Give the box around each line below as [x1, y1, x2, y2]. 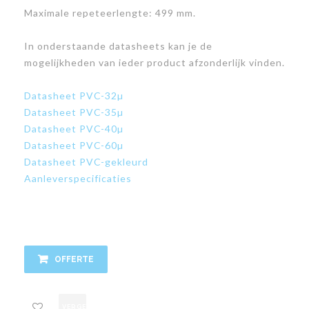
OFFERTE [54, 254, 94, 264]
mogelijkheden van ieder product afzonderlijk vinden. [24, 56, 285, 68]
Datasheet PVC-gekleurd [24, 155, 148, 168]
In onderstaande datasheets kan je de [24, 39, 212, 52]
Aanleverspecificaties [24, 172, 132, 184]
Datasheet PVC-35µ [24, 106, 123, 118]
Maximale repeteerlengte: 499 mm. [24, 6, 196, 19]
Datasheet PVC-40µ [24, 122, 123, 134]
